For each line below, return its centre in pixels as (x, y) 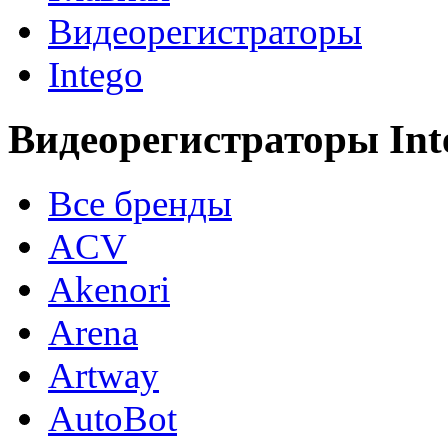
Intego (95, 74)
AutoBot (112, 419)
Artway (103, 376)
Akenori (109, 290)
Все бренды (140, 204)
